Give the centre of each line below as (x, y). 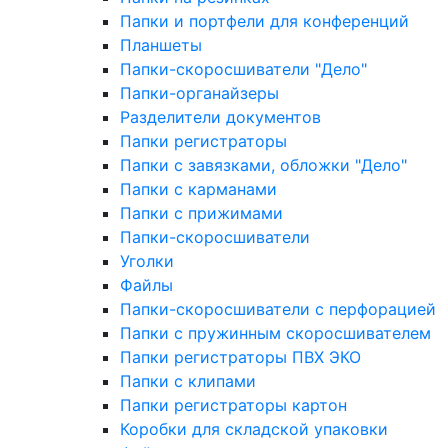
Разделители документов (220, 117)
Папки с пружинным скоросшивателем (275, 333)
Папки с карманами (198, 189)
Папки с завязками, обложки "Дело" (263, 165)
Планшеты (161, 45)
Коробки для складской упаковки (254, 429)
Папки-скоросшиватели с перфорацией (278, 309)
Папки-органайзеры (199, 93)
